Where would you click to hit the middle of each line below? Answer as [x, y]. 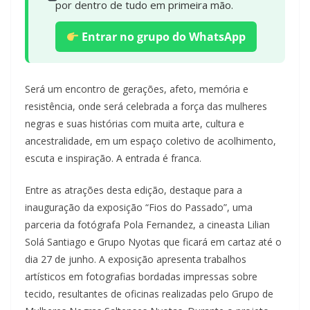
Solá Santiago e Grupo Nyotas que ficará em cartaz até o [153, 241]
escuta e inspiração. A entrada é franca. [113, 158]
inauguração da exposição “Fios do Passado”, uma [139, 207]
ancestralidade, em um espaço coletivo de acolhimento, [151, 140]
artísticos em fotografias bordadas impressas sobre [141, 276]
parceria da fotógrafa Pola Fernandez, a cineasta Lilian [147, 224]
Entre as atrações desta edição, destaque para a [134, 190]
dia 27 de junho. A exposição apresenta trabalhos [136, 259]
